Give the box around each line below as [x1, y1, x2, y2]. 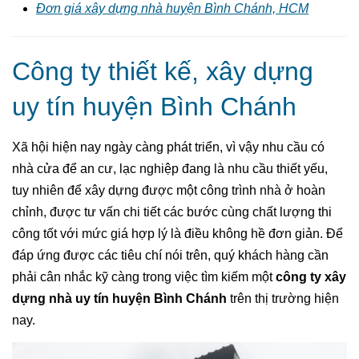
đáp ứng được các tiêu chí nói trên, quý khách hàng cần [12, 248, 329, 262]
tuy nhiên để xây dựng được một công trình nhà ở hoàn [12, 184, 325, 197]
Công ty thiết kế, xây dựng [12, 57, 313, 86]
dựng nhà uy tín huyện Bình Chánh [12, 292, 227, 305]
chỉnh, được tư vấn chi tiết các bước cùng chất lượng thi [12, 205, 332, 219]
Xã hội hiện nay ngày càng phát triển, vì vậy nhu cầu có [12, 140, 325, 154]
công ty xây [276, 270, 346, 284]
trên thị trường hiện [227, 292, 339, 305]
